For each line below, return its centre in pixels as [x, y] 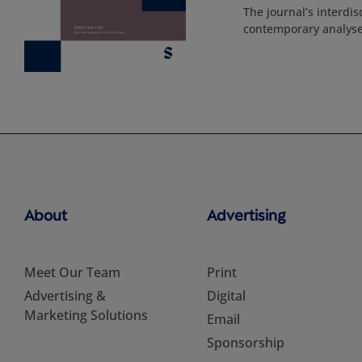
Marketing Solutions [86, 315]
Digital [226, 296]
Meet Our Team [72, 272]
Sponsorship [245, 343]
